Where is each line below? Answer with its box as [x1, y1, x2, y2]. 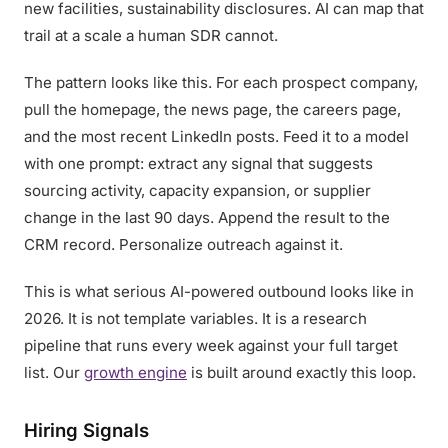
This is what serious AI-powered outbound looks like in [24, 282, 414, 301]
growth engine [84, 363, 187, 382]
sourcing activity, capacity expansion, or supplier [24, 181, 371, 200]
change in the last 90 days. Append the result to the [24, 208, 390, 227]
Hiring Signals [24, 419, 149, 441]
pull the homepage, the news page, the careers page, [24, 100, 401, 119]
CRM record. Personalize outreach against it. [24, 235, 343, 254]
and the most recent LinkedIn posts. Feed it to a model [24, 127, 409, 146]
